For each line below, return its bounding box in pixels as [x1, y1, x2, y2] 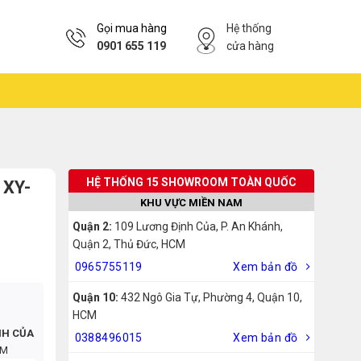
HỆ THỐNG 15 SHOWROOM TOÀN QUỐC [85, 176, 297, 189]
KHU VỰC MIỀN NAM [139, 197, 243, 209]
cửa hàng [226, 39, 274, 52]
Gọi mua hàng [97, 21, 167, 35]
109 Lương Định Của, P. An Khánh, [111, 220, 283, 233]
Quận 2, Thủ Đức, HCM [72, 238, 185, 251]
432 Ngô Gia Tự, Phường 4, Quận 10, [118, 291, 302, 304]
